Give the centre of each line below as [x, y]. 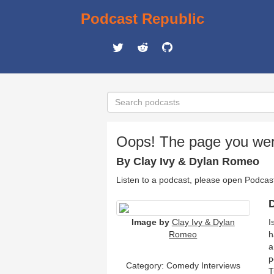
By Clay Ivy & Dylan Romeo [188, 161]
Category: [146, 265]
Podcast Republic [143, 19]
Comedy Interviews [203, 265]
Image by [150, 222]
